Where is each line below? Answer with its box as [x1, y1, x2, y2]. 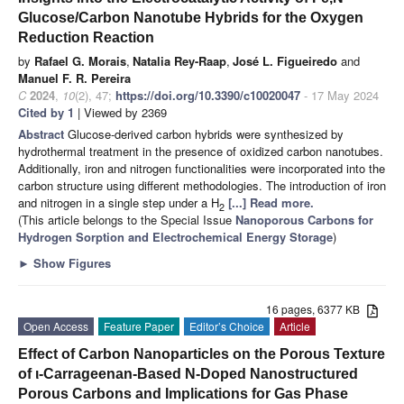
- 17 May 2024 [300, 87, 379, 105]
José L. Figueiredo [233, 52, 337, 70]
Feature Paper [104, 318, 174, 335]
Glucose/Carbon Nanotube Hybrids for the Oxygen [18, 10, 363, 26]
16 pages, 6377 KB [266, 301, 368, 317]
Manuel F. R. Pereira [18, 69, 131, 87]
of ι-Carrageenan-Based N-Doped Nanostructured [18, 366, 358, 382]
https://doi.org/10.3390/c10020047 [115, 87, 300, 105]
